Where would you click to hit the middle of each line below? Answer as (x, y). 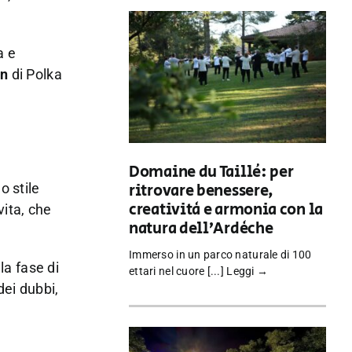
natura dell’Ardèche (201, 229)
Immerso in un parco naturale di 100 (220, 255)
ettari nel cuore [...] (178, 271)
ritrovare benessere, (202, 192)
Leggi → (247, 271)
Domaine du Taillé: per (211, 173)
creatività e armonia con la (226, 211)
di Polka (35, 74)
